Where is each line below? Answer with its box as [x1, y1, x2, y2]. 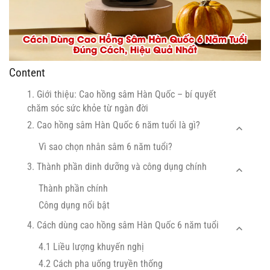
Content [9, 66, 45, 80]
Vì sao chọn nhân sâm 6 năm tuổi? [39, 141, 172, 153]
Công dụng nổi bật [39, 199, 110, 212]
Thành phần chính [39, 183, 108, 195]
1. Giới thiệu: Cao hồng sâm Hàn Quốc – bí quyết [27, 89, 216, 101]
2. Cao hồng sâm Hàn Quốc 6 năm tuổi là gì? [27, 119, 200, 131]
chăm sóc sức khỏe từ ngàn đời [27, 102, 148, 115]
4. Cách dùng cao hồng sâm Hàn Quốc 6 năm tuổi [27, 219, 219, 231]
